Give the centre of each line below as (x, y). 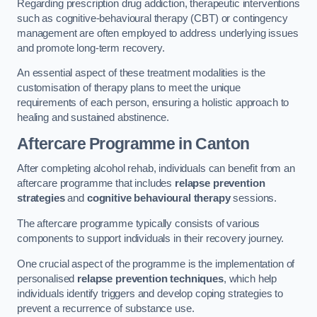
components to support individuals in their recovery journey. (152, 238)
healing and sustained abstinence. (93, 118)
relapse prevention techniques (150, 278)
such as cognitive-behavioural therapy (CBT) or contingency (152, 18)
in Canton (212, 143)
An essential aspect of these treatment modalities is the (141, 73)
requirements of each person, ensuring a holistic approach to (153, 103)
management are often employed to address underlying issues (158, 33)
